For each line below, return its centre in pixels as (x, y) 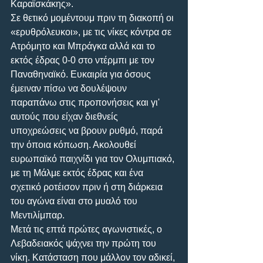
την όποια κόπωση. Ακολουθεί (75, 144)
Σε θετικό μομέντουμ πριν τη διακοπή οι (93, 18)
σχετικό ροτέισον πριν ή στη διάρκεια (88, 187)
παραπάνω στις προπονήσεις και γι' (86, 102)
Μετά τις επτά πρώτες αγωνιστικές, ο (87, 229)
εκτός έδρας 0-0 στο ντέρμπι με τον (84, 60)
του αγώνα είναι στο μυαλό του (75, 201)
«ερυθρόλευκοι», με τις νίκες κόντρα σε (92, 32)
